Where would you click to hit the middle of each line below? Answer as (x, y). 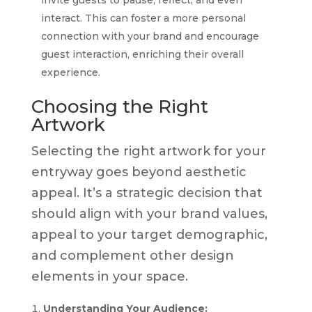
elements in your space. (109, 276)
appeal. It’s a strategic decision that (147, 193)
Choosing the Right (119, 106)
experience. (70, 72)
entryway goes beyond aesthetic (139, 172)
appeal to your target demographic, (149, 234)
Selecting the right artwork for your (148, 151)
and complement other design (132, 255)
